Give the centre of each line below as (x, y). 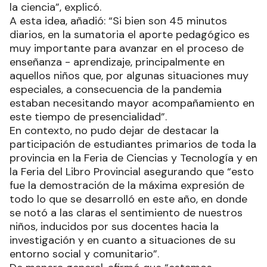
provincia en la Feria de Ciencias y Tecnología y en (133, 158)
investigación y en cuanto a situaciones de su (122, 240)
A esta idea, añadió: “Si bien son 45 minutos (118, 21)
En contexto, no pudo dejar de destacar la (114, 130)
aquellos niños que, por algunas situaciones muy (129, 75)
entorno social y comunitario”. (84, 254)
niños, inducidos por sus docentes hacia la (114, 226)
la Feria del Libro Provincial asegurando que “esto (132, 171)
